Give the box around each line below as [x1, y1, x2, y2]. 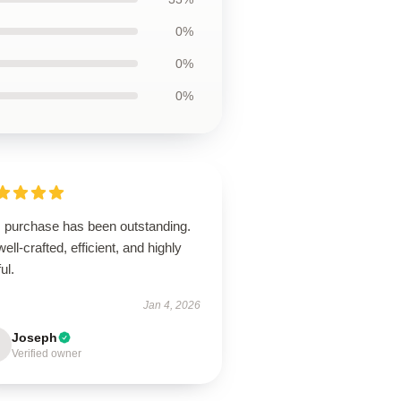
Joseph [12, 330, 58, 345]
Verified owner [12, 347, 82, 360]
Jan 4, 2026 [142, 299, 200, 311]
